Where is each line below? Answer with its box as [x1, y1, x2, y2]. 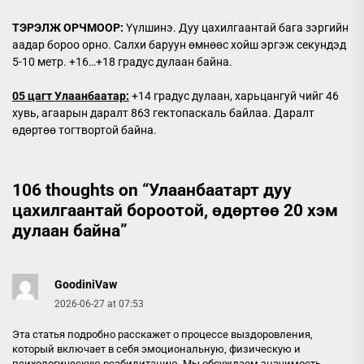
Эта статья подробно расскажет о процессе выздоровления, [12, 327, 313, 340]
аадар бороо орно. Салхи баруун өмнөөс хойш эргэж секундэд [12, 37, 346, 51]
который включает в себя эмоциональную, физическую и [12, 342, 301, 355]
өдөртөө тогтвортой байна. [12, 123, 157, 136]
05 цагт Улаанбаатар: [12, 89, 129, 102]
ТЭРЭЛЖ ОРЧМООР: [12, 20, 123, 34]
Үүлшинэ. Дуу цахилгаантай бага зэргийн [123, 20, 349, 34]
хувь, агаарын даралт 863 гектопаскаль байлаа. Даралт [12, 106, 314, 119]
